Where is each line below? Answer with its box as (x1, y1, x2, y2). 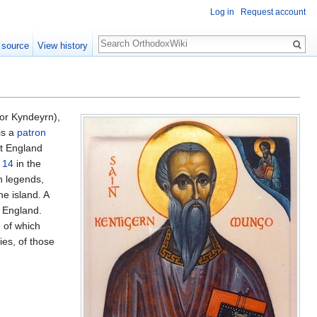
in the (13, 158, 41, 170)
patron (17, 127, 46, 139)
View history (38, 40, 88, 51)
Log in (210, 7, 234, 18)
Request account (241, 7, 306, 18)
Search (98, 28, 145, 45)
